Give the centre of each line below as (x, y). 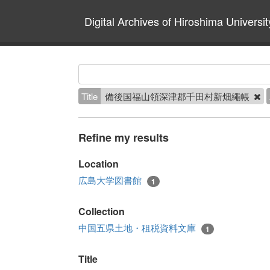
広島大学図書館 (111, 180)
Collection (102, 212)
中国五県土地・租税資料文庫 (138, 228)
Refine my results (124, 137)
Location (99, 164)
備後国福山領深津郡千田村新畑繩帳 (178, 96)
